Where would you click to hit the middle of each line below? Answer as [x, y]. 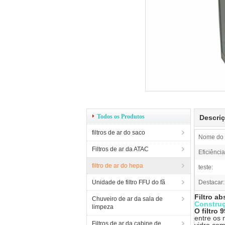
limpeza [103, 207]
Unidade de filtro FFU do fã [129, 182]
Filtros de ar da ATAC [120, 149]
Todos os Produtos [121, 117]
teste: [206, 167]
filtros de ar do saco [119, 133]
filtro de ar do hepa [118, 166]
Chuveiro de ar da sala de [127, 199]
